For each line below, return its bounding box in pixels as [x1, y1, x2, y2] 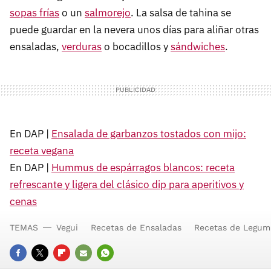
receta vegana [10, 144, 74, 158]
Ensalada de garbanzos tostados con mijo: [51, 127, 246, 141]
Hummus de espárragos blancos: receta [51, 161, 235, 175]
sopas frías [10, 6, 59, 20]
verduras [62, 40, 102, 54]
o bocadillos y [102, 40, 171, 54]
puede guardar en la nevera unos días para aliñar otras [10, 23, 259, 37]
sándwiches [171, 40, 225, 54]
